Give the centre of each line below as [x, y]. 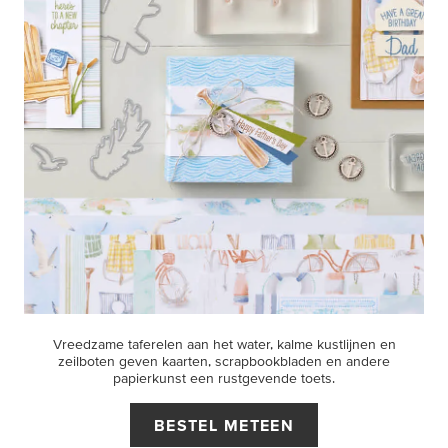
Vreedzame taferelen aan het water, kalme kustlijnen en [224, 344]
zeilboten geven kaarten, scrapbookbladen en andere [224, 361]
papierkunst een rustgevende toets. [224, 378]
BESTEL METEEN [224, 425]
